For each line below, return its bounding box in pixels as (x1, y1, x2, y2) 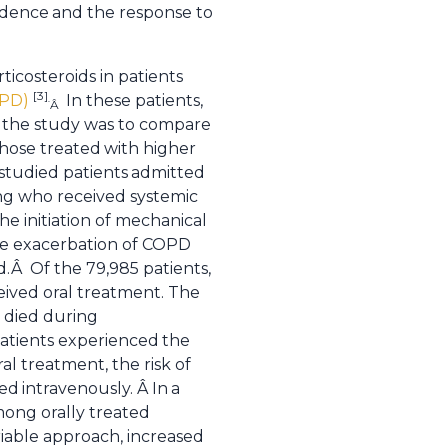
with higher (104, 139, 196, 158)
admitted (131, 163, 205, 182)
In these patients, (62, 91, 203, 110)
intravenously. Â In (22, 379, 168, 398)
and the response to (52, 3, 213, 22)
